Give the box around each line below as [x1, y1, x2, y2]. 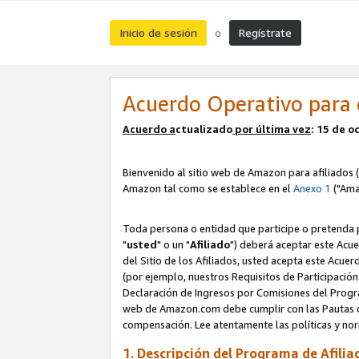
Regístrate [239, 26, 292, 39]
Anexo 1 [293, 182, 331, 196]
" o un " [157, 238, 190, 252]
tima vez [265, 123, 311, 136]
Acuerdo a [123, 123, 175, 136]
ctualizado [175, 123, 232, 136]
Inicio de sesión [119, 26, 197, 39]
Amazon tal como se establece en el [123, 182, 293, 196]
